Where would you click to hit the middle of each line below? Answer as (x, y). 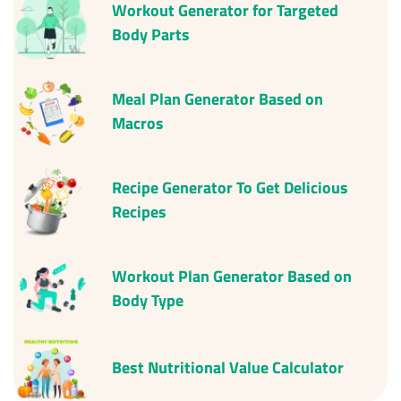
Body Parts (151, 35)
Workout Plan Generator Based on (232, 277)
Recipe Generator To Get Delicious (230, 188)
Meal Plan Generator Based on (218, 99)
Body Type (148, 301)
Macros (138, 124)
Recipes (140, 212)
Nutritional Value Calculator (246, 367)
